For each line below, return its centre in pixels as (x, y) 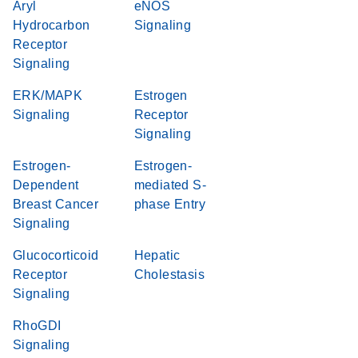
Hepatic (157, 255)
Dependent (46, 185)
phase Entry (169, 204)
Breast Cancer (56, 204)
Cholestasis (169, 274)
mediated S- (170, 185)
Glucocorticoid (56, 255)
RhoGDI (37, 326)
